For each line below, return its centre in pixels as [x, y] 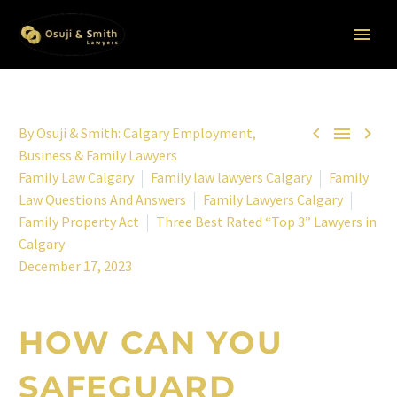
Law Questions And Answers [102, 199]
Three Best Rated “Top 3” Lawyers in [266, 222]
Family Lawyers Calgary [273, 199]
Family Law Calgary [76, 177]
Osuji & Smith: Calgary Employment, [146, 133]
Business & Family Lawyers [98, 155]
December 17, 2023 [75, 266]
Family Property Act [79, 222]
